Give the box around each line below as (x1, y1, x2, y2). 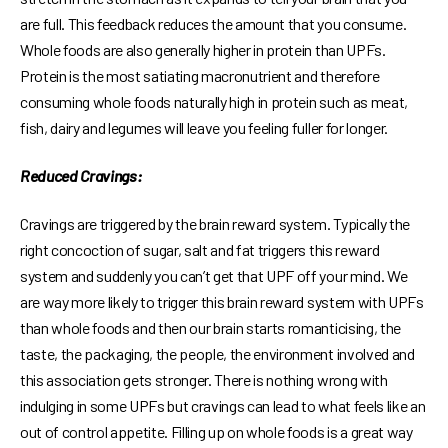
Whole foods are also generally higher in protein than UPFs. (20, 40, 386, 60)
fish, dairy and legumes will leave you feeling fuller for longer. (20, 118, 388, 138)
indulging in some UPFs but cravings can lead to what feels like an (20, 396, 426, 416)
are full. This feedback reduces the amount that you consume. (20, 14, 407, 34)
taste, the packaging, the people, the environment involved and (20, 344, 415, 364)
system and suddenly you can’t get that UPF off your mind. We (20, 266, 408, 286)
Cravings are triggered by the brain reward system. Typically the (20, 214, 410, 234)
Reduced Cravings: (20, 166, 142, 186)
